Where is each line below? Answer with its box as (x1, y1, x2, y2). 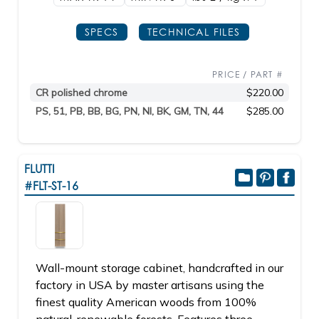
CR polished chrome (36, 86, 127, 99)
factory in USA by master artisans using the (36, 278, 264, 292)
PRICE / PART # (212, 69, 283, 80)
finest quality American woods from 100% (36, 295, 256, 309)
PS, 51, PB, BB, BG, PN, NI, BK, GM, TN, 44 (36, 105, 224, 117)
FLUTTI (24, 162, 55, 176)
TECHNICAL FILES (147, 26, 241, 38)
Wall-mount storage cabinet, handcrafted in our (36, 261, 283, 275)
